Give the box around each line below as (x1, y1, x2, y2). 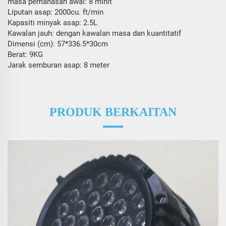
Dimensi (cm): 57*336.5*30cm (8, 39, 108, 48)
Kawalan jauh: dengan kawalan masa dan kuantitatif (8, 28, 181, 38)
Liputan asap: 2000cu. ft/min (8, 7, 103, 17)
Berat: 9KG (8, 49, 43, 59)
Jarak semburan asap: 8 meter (8, 60, 109, 70)
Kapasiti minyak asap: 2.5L (8, 18, 97, 27)
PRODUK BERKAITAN (49, 105, 177, 119)
